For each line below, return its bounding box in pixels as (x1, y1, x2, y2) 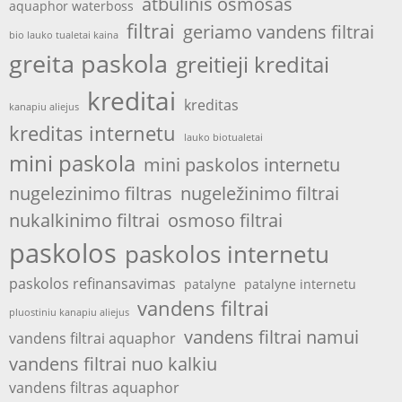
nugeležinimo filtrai (180, 179, 339, 205)
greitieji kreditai (176, 49, 329, 79)
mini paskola (9, 148, 135, 178)
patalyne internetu (244, 275, 356, 293)
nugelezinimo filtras (9, 179, 172, 205)
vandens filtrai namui (184, 323, 359, 349)
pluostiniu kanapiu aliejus (9, 305, 129, 319)
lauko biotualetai (184, 130, 263, 144)
